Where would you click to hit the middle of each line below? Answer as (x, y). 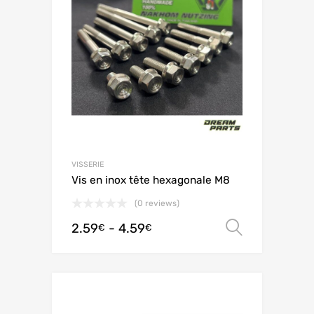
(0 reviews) (157, 203)
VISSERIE (88, 164)
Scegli (290, 227)
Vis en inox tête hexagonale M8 (151, 180)
